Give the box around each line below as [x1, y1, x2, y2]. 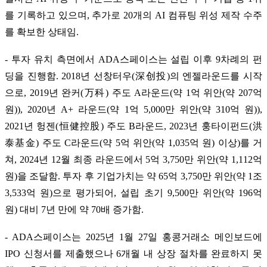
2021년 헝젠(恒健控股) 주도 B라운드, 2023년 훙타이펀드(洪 [5, 120, 262, 131]
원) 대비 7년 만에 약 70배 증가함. [5, 204, 144, 215]
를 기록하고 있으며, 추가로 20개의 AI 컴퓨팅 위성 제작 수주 [5, 10, 262, 20]
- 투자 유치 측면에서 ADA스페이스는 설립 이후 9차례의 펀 [5, 54, 262, 64]
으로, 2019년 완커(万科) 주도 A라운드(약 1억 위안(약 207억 [5, 87, 262, 98]
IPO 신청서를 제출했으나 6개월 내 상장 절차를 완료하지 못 [5, 248, 262, 259]
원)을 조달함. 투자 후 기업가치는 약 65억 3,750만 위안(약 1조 [5, 170, 262, 181]
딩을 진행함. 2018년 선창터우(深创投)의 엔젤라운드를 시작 [5, 70, 262, 81]
